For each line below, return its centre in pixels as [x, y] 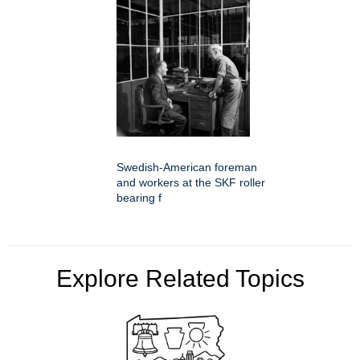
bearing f [139, 198]
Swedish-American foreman [187, 168]
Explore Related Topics [180, 279]
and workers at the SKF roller [191, 183]
